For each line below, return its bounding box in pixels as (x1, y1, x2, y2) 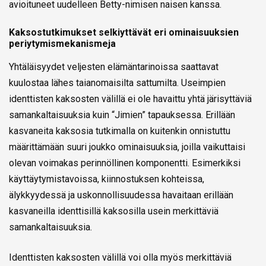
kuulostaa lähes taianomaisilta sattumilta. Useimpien (9, 77, 226, 88)
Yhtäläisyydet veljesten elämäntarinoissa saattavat (9, 61, 218, 72)
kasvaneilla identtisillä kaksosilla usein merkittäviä (9, 205, 218, 217)
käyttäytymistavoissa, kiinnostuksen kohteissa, (9, 173, 204, 185)
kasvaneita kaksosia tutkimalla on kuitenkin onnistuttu (9, 125, 230, 137)
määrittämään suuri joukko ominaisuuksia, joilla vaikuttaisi (9, 141, 245, 153)
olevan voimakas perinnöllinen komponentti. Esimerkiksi (9, 157, 240, 169)
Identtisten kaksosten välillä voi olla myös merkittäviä (9, 251, 232, 263)
